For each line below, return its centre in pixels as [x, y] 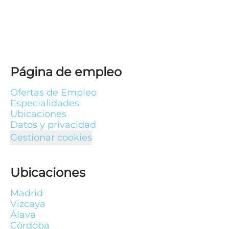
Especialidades [45, 103]
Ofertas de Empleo [53, 93]
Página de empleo [66, 72]
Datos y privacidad [53, 125]
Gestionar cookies [51, 138]
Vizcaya [28, 204]
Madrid [27, 193]
